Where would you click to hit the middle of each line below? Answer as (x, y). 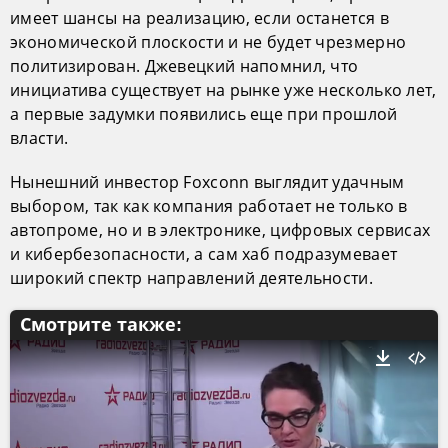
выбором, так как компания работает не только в (209, 206)
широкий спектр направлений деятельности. (191, 278)
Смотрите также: (101, 325)
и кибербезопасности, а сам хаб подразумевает (204, 254)
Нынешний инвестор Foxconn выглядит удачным (207, 182)
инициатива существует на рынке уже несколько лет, (223, 90)
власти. (39, 138)
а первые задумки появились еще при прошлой (204, 114)
